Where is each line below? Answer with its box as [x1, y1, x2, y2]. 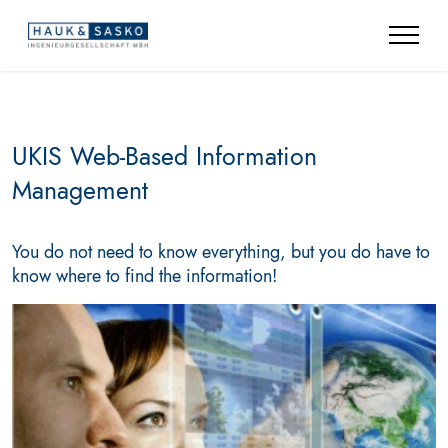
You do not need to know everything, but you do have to [12, 239, 430, 265]
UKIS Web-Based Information [12, 139, 317, 174]
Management [12, 173, 148, 208]
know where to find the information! [12, 263, 277, 289]
